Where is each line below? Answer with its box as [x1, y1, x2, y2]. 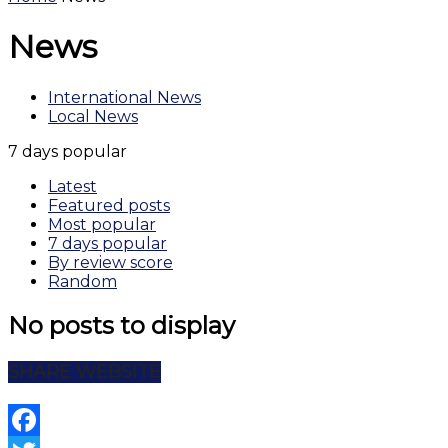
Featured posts [48, 195, 170, 215]
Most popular [48, 214, 156, 234]
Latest [48, 176, 97, 196]
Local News [48, 106, 138, 126]
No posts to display [8, 310, 235, 340]
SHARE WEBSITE [8, 361, 161, 384]
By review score [48, 252, 173, 272]
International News [48, 87, 201, 107]
